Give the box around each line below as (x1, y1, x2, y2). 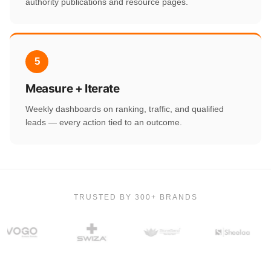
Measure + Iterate (25, 82, 120, 96)
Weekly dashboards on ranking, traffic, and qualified (25, 104, 224, 114)
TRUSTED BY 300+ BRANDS (73, 193, 198, 202)
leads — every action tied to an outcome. (25, 117, 182, 128)
